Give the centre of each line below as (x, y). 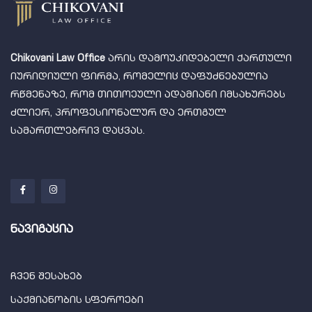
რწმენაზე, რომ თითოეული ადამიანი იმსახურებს (148, 95)
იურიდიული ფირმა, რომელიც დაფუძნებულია (139, 77)
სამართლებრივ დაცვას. (80, 131)
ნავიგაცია (42, 230)
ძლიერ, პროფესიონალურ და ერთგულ (118, 113)
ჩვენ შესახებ (46, 277)
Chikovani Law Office (58, 59)
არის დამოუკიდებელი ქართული (198, 59)
